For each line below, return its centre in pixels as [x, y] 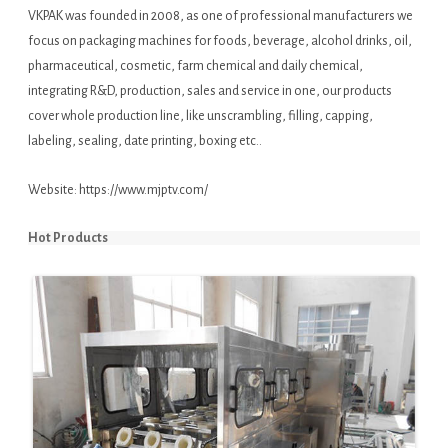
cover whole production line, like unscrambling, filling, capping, [200, 116]
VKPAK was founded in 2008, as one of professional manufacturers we [220, 16]
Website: [53, 190]
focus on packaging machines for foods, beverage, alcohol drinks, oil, [220, 41]
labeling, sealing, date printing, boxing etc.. [145, 141]
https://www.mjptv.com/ [143, 190]
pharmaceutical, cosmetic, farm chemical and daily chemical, [195, 66]
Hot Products [68, 238]
